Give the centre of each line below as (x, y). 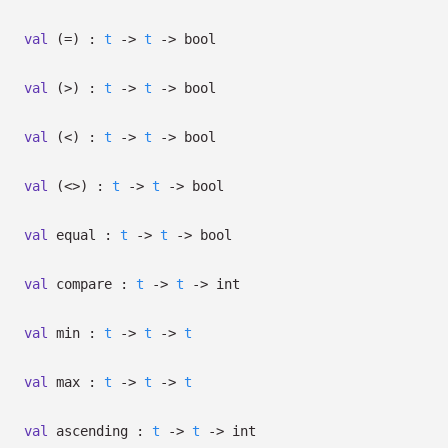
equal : (84, 235)
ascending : (100, 431)
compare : (92, 284)
